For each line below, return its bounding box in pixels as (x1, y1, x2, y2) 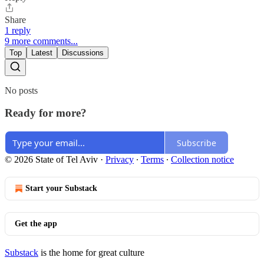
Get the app (15, 219, 57, 229)
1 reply (5, 25, 31, 35)
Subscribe (177, 137, 216, 148)
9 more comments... (5, 35, 78, 46)
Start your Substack (25, 184, 97, 193)
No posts (5, 85, 38, 95)
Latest (31, 48, 52, 57)
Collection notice (171, 154, 234, 165)
